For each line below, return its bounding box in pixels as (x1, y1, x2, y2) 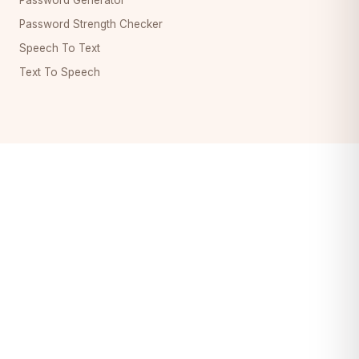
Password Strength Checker (19, 17, 163, 30)
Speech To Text (19, 41, 100, 54)
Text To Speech (19, 65, 100, 79)
